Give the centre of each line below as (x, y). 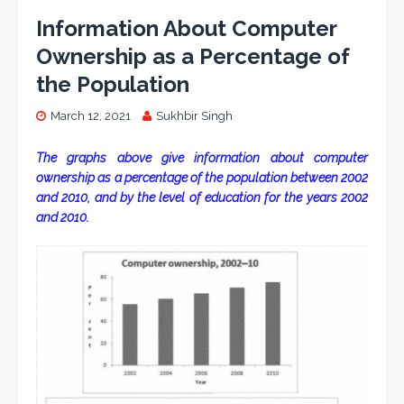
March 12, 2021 (91, 116)
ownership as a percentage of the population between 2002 (202, 178)
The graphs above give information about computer (202, 158)
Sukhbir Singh (194, 116)
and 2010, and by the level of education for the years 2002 (202, 198)
